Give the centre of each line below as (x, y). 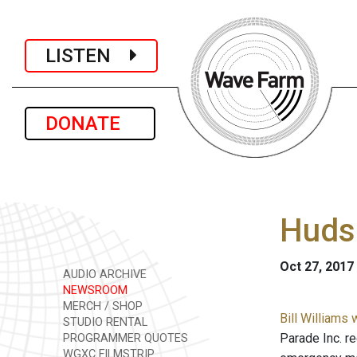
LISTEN (88, 55)
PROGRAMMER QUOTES (124, 338)
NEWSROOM (94, 290)
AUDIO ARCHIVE (103, 275)
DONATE (90, 124)
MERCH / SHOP (101, 306)
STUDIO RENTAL (104, 322)
